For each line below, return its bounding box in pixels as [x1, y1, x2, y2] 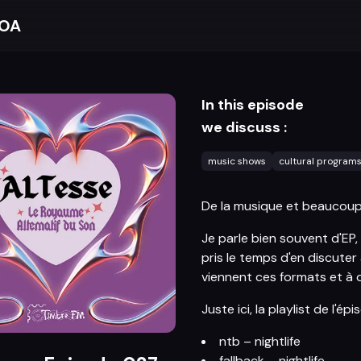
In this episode [201, 95, 304, 114]
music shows [207, 155, 266, 168]
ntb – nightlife [218, 333, 301, 350]
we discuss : [201, 118, 287, 137]
